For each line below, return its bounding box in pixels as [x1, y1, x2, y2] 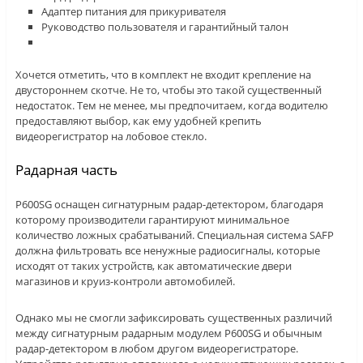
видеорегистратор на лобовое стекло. [15, 129, 207, 144]
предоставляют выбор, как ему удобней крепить [15, 113, 262, 129]
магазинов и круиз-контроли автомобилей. [15, 274, 235, 289]
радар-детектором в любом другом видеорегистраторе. [15, 341, 298, 357]
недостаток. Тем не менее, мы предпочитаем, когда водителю [15, 98, 328, 113]
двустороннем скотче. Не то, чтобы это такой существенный [15, 83, 322, 98]
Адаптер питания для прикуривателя [41, 4, 227, 19]
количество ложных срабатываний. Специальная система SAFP [15, 228, 334, 243]
